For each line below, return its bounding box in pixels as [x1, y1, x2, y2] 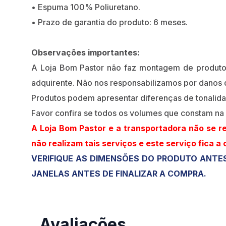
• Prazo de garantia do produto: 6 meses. [31, 17, 188, 28]
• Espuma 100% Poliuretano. [31, 2, 140, 13]
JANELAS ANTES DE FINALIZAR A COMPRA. [31, 168, 206, 179]
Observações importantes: [31, 47, 140, 58]
